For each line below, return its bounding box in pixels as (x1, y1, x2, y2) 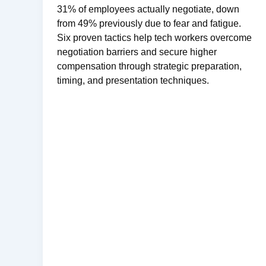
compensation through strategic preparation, (57, 61, 242, 72)
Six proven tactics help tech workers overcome (57, 33, 252, 43)
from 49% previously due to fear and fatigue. (57, 18, 241, 29)
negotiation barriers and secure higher (57, 47, 217, 58)
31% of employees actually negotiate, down (57, 4, 239, 15)
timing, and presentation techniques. (57, 75, 209, 86)
